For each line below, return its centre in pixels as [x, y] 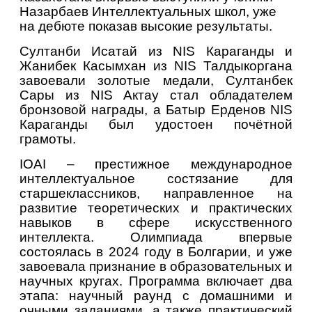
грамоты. [48, 139]
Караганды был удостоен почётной [156, 124]
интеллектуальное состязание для [156, 178]
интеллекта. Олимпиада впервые [156, 237]
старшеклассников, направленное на [156, 193]
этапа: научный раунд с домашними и [156, 295]
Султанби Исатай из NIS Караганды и [156, 51]
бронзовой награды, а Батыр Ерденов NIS [156, 109]
